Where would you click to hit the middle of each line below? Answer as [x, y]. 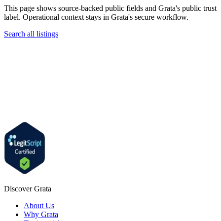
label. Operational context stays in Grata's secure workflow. [96, 17]
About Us [39, 206]
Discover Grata [28, 189]
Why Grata [41, 215]
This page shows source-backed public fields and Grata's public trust [110, 8]
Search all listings [31, 34]
